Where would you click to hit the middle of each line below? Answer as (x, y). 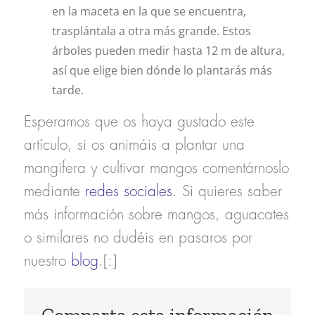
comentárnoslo (243, 169)
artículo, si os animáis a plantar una (134, 146)
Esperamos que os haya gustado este (139, 122)
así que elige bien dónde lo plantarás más (162, 70)
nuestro (47, 262)
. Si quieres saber (227, 192)
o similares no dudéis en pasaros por (138, 238)
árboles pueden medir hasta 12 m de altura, (168, 50)
